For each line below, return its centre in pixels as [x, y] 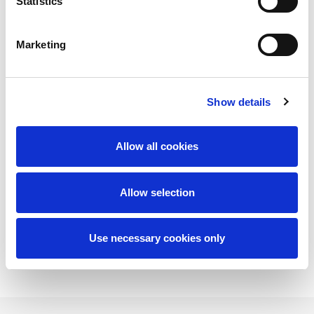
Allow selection [157, 192]
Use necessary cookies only [157, 238]
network [157, 115]
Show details [239, 102]
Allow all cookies [157, 146]
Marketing [41, 45]
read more [157, 205]
